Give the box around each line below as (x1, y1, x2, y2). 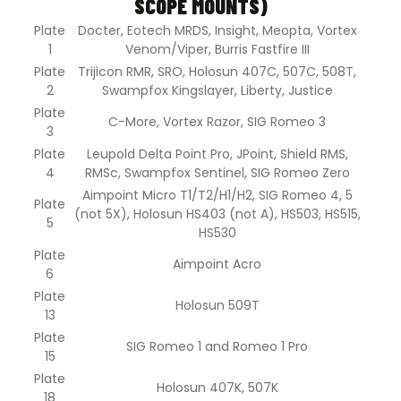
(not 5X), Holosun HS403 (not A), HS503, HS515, (73, 204, 361, 223)
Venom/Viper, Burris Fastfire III (124, 39, 310, 58)
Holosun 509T (175, 295, 260, 314)
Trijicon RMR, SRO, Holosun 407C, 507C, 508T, (78, 62, 356, 81)
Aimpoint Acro (173, 254, 261, 273)
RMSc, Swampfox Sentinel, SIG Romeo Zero (84, 163, 350, 182)
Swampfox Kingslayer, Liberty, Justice (101, 81, 333, 99)
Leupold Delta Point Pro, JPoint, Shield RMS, (86, 144, 348, 163)
